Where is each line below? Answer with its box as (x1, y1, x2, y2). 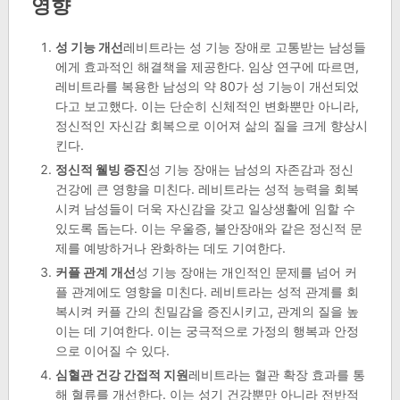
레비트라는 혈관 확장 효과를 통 (187, 367, 365, 383)
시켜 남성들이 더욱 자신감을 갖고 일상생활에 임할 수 (54, 201, 355, 217)
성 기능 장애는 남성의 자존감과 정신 (147, 162, 354, 178)
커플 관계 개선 (54, 264, 136, 280)
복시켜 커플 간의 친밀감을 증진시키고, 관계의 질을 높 (54, 304, 359, 320)
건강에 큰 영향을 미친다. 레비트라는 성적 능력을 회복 (54, 181, 359, 197)
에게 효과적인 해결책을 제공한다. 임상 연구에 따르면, (54, 59, 359, 75)
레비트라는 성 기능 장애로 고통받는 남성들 (122, 39, 366, 55)
